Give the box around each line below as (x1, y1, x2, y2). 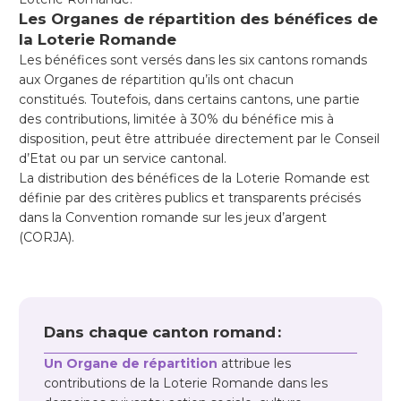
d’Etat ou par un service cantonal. (19, 150, 230, 167)
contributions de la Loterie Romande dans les (44, 374, 328, 391)
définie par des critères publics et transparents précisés (19, 190, 361, 207)
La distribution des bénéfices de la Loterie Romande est (19, 170, 370, 187)
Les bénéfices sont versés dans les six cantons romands (19, 52, 367, 69)
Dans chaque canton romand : (44, 323, 281, 342)
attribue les (218, 354, 291, 371)
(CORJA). (19, 229, 74, 246)
